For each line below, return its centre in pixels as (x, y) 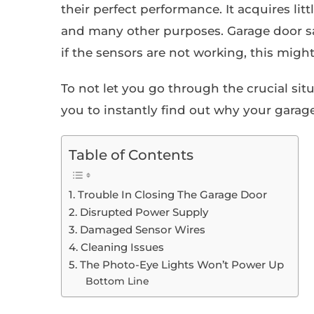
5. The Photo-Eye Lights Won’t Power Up (176, 265)
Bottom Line (118, 281)
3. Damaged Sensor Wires (137, 230)
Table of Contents (131, 155)
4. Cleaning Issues (116, 247)
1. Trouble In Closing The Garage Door (168, 195)
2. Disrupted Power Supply (138, 212)
